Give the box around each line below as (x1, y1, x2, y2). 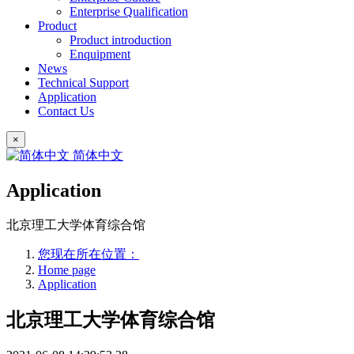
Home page (38, 262, 96, 277)
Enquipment (70, 47, 130, 61)
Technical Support (38, 76, 129, 89)
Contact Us (38, 104, 94, 118)
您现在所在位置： (38, 247, 139, 261)
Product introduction (70, 33, 171, 47)
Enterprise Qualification (70, 5, 188, 18)
